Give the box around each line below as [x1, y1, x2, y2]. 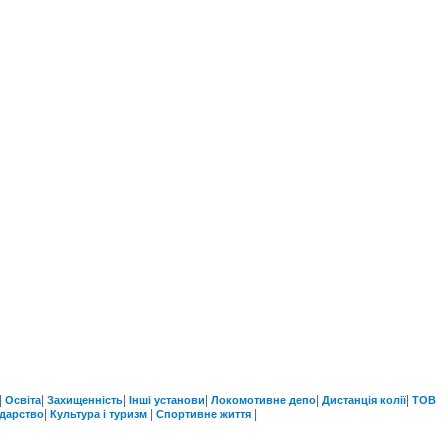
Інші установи [128, 394, 205, 406]
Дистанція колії [321, 394, 406, 406]
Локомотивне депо [210, 394, 316, 406]
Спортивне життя [156, 408, 254, 420]
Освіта [4, 394, 41, 406]
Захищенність [46, 394, 123, 406]
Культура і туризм [50, 408, 150, 420]
